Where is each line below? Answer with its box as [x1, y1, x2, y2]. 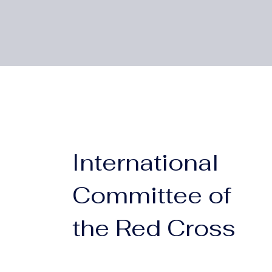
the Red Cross [72, 213, 236, 243]
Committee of [72, 180, 232, 210]
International [72, 148, 219, 177]
